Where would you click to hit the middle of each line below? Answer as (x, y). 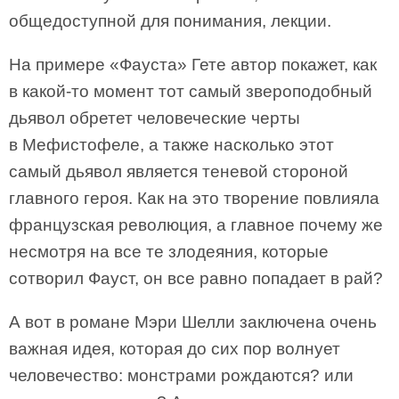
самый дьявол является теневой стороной (179, 171)
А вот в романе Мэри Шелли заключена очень (193, 322)
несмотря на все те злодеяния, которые (169, 252)
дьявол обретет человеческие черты (155, 118)
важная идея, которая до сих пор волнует (175, 349)
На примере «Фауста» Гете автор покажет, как (193, 65)
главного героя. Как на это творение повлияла (194, 198)
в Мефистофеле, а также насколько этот (171, 145)
